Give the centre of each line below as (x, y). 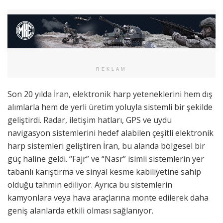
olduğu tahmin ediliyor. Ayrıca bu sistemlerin (90, 184)
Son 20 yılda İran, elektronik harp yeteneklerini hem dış (110, 94)
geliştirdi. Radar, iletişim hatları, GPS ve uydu (90, 120)
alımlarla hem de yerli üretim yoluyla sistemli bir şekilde (110, 107)
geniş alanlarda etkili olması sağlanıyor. (80, 210)
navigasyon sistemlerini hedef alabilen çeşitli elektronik (111, 133)
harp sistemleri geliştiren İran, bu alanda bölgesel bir (106, 146)
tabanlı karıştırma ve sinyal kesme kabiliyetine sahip (104, 171)
